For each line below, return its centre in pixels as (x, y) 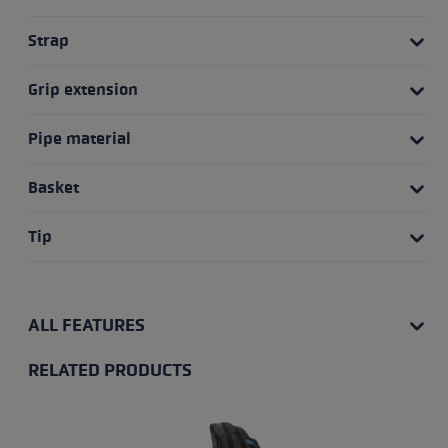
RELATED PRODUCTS (109, 369)
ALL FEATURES (86, 324)
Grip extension (82, 89)
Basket (53, 187)
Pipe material (79, 138)
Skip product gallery (124, 392)
